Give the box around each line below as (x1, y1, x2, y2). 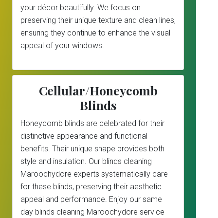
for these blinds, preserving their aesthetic (20, 182, 162, 191)
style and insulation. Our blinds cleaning (20, 157, 152, 166)
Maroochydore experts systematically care (20, 169, 168, 179)
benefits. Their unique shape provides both (20, 144, 164, 153)
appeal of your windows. (20, 41, 104, 50)
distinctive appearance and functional (20, 131, 147, 141)
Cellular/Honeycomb (38, 82, 158, 98)
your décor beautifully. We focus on (20, 3, 141, 12)
